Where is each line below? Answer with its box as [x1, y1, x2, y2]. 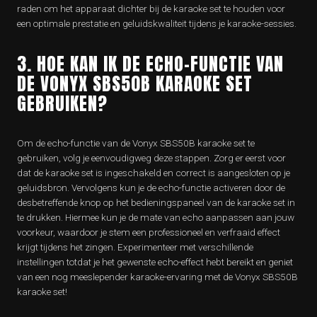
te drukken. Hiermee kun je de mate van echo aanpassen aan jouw [17, 212, 294, 224]
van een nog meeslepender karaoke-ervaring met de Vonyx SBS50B [17, 271, 298, 283]
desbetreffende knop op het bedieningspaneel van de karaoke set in [17, 197, 295, 209]
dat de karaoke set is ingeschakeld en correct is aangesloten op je [17, 167, 290, 179]
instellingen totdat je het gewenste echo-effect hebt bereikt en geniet [17, 256, 293, 268]
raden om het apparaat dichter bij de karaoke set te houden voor [17, 3, 285, 15]
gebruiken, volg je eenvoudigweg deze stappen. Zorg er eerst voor [17, 152, 286, 164]
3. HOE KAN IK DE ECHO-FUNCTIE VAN [17, 50, 284, 78]
